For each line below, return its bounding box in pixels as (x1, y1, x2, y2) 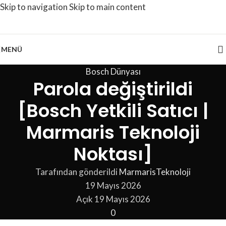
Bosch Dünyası (85, 66, 141, 77)
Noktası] (74, 141, 152, 167)
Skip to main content (69, 2, 146, 12)
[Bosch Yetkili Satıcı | (18, 98, 208, 124)
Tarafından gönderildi (35, 166, 118, 177)
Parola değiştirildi (33, 76, 193, 102)
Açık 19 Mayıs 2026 (76, 194, 150, 204)
